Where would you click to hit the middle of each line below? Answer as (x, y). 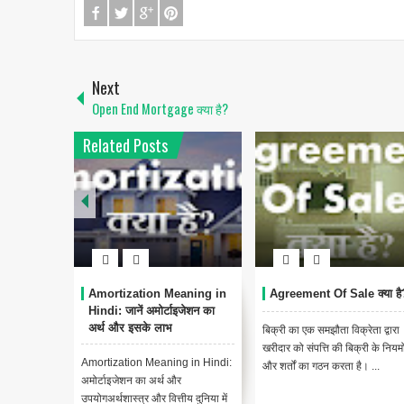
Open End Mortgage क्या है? (160, 109)
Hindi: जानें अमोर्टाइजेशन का (151, 311)
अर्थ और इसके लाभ (130, 328)
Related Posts (125, 146)
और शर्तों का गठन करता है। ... (321, 367)
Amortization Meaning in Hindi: (156, 363)
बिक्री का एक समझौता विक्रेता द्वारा (331, 331)
